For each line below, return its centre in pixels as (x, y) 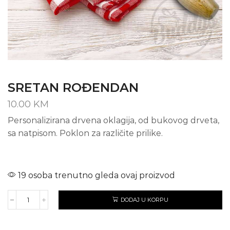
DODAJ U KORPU (145, 200)
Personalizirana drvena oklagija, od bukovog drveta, (113, 121)
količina (40, 222)
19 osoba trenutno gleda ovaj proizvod (95, 176)
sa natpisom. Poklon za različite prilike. (85, 133)
